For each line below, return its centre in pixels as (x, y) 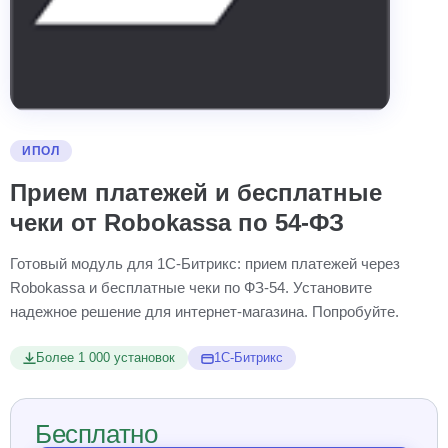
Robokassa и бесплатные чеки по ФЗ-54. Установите (191, 287)
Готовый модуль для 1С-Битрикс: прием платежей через (205, 263)
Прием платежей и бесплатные (196, 192)
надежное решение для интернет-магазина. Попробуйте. (204, 311)
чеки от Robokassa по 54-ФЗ (177, 222)
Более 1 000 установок (105, 358)
